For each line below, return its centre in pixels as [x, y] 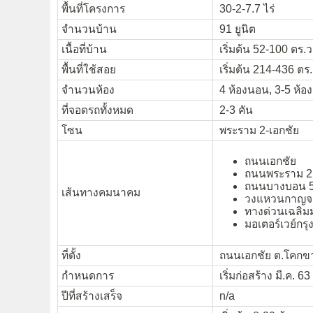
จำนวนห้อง [88, 89]
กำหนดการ [88, 275]
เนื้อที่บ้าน [84, 49]
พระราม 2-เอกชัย [258, 130]
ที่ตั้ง [71, 255]
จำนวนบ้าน [89, 29]
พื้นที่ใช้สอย [89, 69]
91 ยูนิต [236, 29]
